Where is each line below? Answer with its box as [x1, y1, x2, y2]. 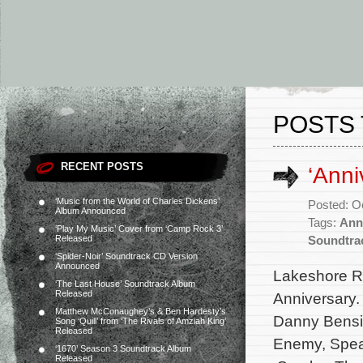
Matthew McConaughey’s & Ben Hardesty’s [55, 306, 226, 316]
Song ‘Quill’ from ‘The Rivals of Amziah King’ [55, 316, 226, 326]
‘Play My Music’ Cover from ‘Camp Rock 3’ [55, 224, 223, 233]
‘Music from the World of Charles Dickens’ [55, 196, 220, 206]
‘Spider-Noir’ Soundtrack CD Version [55, 251, 198, 261]
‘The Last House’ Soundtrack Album [55, 279, 195, 288]
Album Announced [55, 206, 126, 216]
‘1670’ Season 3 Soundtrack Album [55, 344, 191, 353]
